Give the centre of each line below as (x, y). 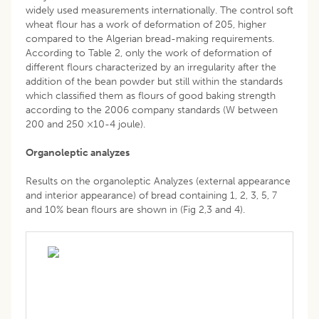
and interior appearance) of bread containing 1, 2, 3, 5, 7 (151, 195)
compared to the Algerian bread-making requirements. (150, 38)
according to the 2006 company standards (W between (152, 110)
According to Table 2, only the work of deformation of (148, 53)
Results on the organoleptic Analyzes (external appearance (158, 181)
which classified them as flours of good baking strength (151, 95)
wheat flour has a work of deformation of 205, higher (146, 24)
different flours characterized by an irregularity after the (151, 67)
